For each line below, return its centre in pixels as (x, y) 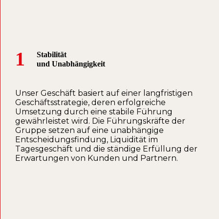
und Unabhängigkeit (71, 64)
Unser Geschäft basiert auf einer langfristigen (104, 93)
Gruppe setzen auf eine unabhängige (89, 131)
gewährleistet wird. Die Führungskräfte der (100, 121)
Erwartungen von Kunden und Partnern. (97, 158)
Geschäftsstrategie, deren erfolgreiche (90, 103)
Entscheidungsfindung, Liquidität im (87, 140)
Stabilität (52, 55)
